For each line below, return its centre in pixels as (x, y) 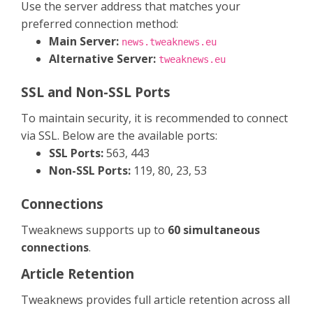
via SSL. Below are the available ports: (119, 135)
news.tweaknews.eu (169, 42)
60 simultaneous (214, 230)
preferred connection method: (100, 23)
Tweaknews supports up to (94, 230)
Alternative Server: (102, 58)
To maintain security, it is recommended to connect (154, 118)
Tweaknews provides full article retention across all (155, 299)
